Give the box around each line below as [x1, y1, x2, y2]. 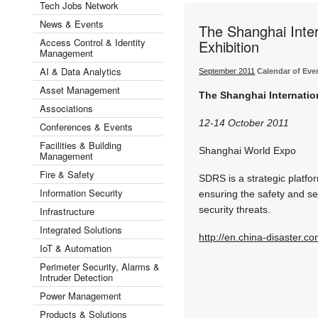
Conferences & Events [40, 119, 133, 133]
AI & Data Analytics [40, 64, 121, 78]
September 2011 [199, 66, 256, 75]
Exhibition [199, 35, 260, 57]
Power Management [40, 288, 121, 302]
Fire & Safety [40, 167, 94, 181]
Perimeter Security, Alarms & [40, 259, 160, 273]
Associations [40, 101, 93, 115]
